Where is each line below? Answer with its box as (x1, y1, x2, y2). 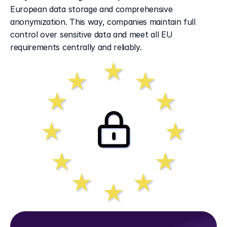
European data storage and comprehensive (10, 4, 173, 14)
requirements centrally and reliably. (10, 42, 142, 52)
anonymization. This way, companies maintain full (10, 17, 196, 27)
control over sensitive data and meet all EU (10, 29, 173, 40)
